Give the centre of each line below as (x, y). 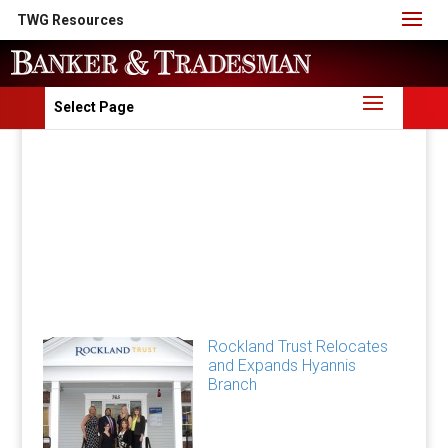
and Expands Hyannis (281, 365)
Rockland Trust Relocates (297, 346)
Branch (232, 384)
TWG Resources (71, 20)
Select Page (93, 107)
